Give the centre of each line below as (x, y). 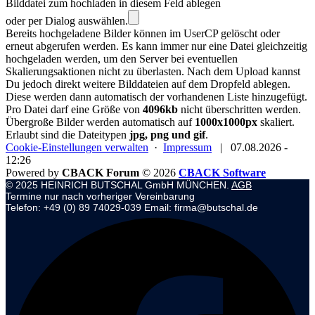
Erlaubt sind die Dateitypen (67, 134)
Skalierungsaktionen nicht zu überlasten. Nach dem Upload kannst (153, 71)
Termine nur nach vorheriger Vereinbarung (100, 196)
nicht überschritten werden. (239, 109)
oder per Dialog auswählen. (67, 20)
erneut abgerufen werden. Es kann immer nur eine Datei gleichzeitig (156, 46)
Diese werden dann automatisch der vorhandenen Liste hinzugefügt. (156, 96)
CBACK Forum (101, 172)
